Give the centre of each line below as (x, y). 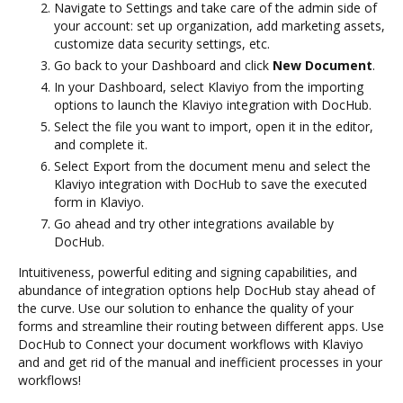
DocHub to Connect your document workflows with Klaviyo (191, 344)
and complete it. (101, 144)
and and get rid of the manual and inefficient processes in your (200, 362)
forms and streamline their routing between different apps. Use (201, 326)
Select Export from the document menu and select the (212, 166)
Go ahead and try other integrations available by (194, 223)
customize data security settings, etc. (162, 43)
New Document (322, 65)
